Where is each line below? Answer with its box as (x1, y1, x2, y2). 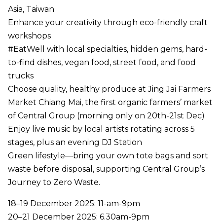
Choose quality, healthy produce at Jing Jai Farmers (8, 84, 211, 94)
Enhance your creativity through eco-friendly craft (8, 17, 208, 27)
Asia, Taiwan (8, 4, 54, 14)
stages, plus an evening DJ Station (8, 137, 142, 147)
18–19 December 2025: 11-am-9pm (8, 198, 140, 208)
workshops (8, 31, 51, 40)
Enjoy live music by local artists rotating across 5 (8, 124, 195, 134)
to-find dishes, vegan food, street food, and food (8, 57, 196, 67)
